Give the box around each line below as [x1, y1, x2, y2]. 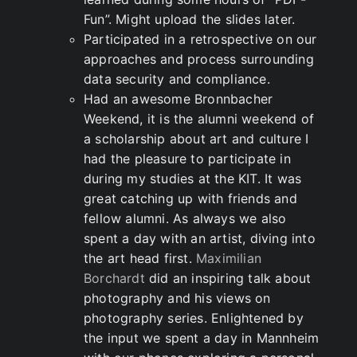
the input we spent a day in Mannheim [84, 330, 320, 346]
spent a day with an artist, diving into [84, 230, 316, 246]
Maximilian [196, 250, 261, 266]
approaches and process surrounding [84, 51, 314, 67]
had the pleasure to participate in [84, 151, 291, 167]
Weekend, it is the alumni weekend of [84, 111, 315, 127]
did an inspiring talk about [144, 270, 312, 286]
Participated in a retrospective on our [84, 31, 317, 47]
